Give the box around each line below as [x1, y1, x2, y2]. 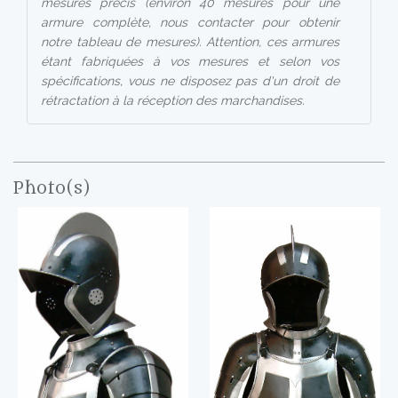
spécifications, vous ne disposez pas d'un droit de [41, 74, 339, 88]
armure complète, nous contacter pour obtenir [41, 15, 339, 29]
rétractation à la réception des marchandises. [41, 93, 305, 107]
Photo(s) [13, 179, 91, 198]
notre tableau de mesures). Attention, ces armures [41, 35, 339, 49]
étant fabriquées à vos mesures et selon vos [41, 54, 339, 68]
